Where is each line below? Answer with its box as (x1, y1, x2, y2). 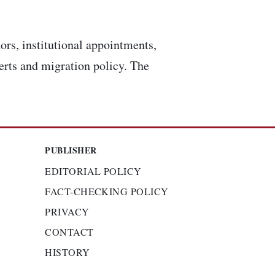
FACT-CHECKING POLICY (45, 185, 169, 198)
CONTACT (45, 225, 94, 238)
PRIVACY (45, 205, 90, 218)
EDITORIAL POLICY (45, 165, 142, 177)
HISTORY (45, 246, 90, 258)
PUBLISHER (45, 144, 97, 157)
